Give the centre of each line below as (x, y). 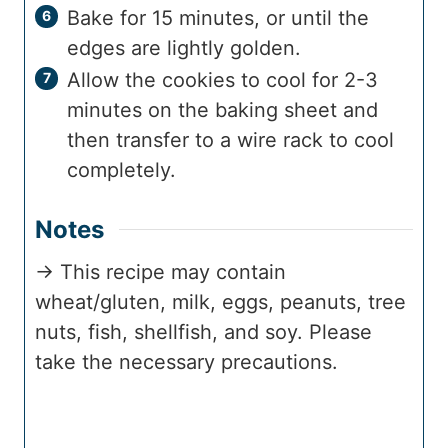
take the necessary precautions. (186, 361)
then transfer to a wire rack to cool (230, 139)
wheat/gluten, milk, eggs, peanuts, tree (220, 301)
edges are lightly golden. (184, 47)
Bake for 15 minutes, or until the (218, 17)
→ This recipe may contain (160, 271)
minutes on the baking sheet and (222, 109)
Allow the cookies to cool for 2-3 (222, 79)
